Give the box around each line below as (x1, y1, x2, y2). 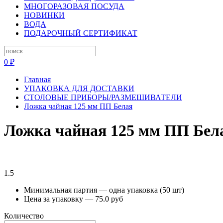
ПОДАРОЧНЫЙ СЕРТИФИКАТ (24, 29, 137, 37)
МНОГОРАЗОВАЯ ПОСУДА (24, 2, 124, 10)
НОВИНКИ (24, 11, 65, 19)
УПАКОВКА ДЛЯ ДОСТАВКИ (24, 84, 134, 93)
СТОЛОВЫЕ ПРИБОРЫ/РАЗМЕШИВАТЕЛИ (24, 93, 182, 102)
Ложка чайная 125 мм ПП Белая (24, 102, 132, 111)
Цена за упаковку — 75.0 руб (24, 194, 123, 203)
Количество (4, 211, 44, 220)
